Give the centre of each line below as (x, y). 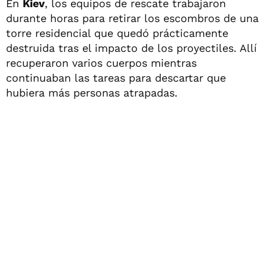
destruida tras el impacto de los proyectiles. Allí (131, 48)
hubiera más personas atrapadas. (92, 93)
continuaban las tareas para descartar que (116, 78)
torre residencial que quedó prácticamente (117, 33)
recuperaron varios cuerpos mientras (101, 63)
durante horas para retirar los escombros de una (132, 18)
